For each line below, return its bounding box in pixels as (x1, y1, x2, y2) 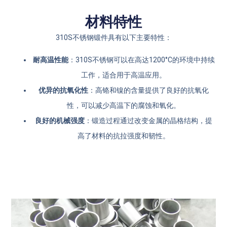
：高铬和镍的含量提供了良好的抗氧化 (88, 86, 209, 95)
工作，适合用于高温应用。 (81, 71, 166, 80)
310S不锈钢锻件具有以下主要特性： (55, 33, 172, 42)
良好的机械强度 (35, 117, 85, 125)
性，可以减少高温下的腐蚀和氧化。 (67, 101, 180, 110)
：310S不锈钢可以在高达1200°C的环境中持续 (68, 56, 215, 64)
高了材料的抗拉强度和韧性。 (78, 132, 170, 140)
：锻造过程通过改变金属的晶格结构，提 (85, 117, 212, 125)
